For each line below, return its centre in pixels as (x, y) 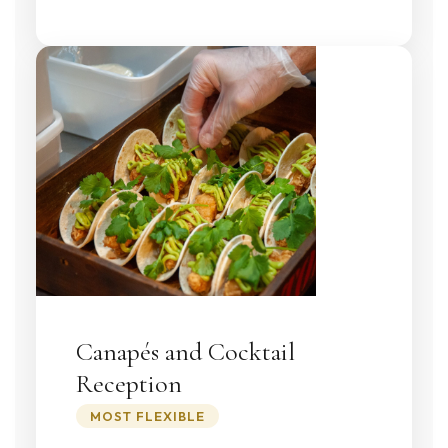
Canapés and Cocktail (185, 351)
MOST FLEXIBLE (147, 415)
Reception (128, 383)
